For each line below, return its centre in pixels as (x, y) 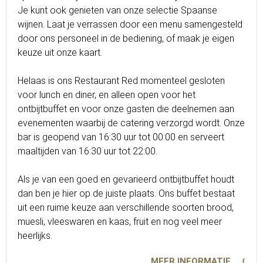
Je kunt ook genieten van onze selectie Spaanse (117, 10)
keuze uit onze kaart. (60, 53)
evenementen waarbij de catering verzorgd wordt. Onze (131, 123)
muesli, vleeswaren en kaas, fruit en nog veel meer (120, 222)
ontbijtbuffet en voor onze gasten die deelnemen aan (126, 109)
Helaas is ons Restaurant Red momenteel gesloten (121, 81)
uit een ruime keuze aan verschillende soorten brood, (126, 208)
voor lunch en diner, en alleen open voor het (107, 95)
